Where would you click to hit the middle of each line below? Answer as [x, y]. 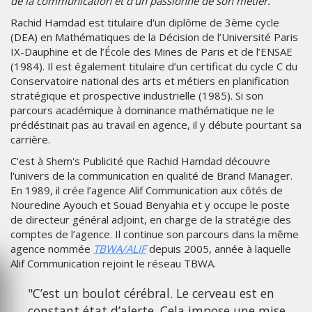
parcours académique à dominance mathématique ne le [142, 110]
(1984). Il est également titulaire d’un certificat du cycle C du [154, 67]
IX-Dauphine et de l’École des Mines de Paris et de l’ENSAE [151, 52]
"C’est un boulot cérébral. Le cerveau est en [151, 294]
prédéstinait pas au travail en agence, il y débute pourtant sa [156, 125]
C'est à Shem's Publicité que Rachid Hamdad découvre [140, 161]
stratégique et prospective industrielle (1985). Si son [137, 96]
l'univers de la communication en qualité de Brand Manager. [151, 176]
